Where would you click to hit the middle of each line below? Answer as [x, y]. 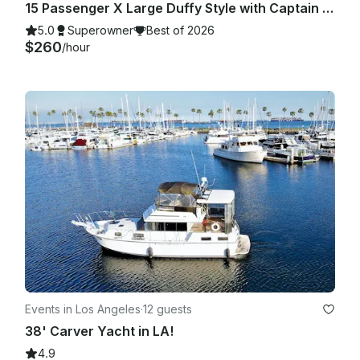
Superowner [100, 31]
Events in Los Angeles [83, 309]
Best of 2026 [180, 31]
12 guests [168, 309]
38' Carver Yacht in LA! [99, 331]
